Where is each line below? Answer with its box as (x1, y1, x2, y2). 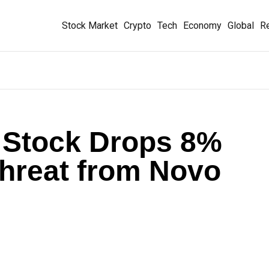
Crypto (124, 19, 151, 31)
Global (228, 19, 254, 31)
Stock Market (62, 19, 118, 31)
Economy (183, 19, 222, 31)
